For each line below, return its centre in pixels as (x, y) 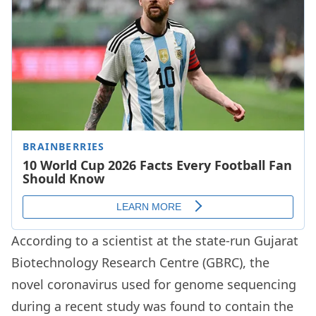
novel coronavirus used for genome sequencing (154, 285)
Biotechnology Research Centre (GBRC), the (140, 263)
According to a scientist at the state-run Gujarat (155, 241)
